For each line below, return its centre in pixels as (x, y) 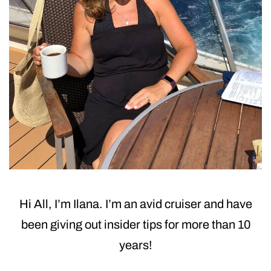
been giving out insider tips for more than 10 (135, 225)
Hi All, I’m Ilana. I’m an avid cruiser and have (135, 204)
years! (135, 245)
